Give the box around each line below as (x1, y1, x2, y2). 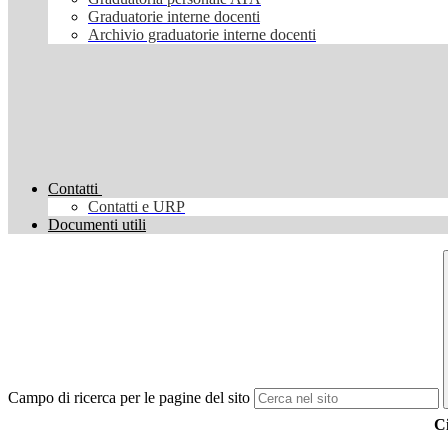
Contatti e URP (88, 198, 185, 216)
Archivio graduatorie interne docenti (88, 26, 316, 44)
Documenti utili (48, 216, 146, 234)
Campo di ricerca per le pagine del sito (8, 389, 250, 407)
